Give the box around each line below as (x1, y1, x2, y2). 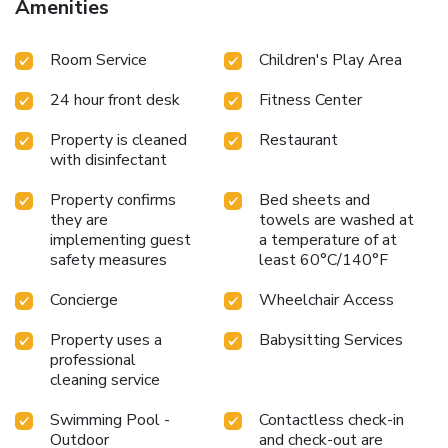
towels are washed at (259, 208, 414, 231)
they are (50, 208, 108, 231)
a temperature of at (259, 228, 397, 251)
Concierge (50, 288, 118, 311)
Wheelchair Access (259, 288, 394, 311)
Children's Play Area (259, 48, 402, 71)
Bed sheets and (259, 188, 370, 211)
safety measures (50, 248, 167, 271)
